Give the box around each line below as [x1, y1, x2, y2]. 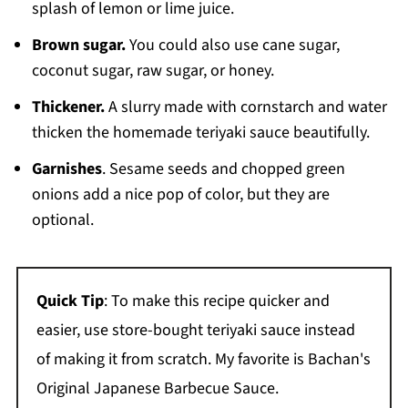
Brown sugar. [31, 33, 126, 56]
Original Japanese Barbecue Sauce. [36, 376, 279, 400]
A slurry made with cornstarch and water [107, 95, 387, 118]
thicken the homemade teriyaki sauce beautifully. [31, 120, 370, 144]
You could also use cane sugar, [125, 33, 340, 56]
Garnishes [31, 157, 102, 180]
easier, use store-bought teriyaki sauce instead [36, 318, 355, 342]
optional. [31, 208, 94, 231]
